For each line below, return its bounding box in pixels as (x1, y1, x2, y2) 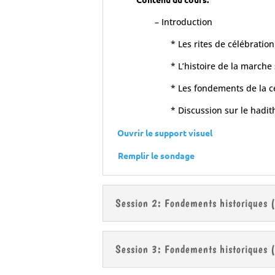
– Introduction (154, 16, 212, 28)
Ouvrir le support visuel (115, 127, 212, 139)
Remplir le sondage (117, 150, 195, 161)
